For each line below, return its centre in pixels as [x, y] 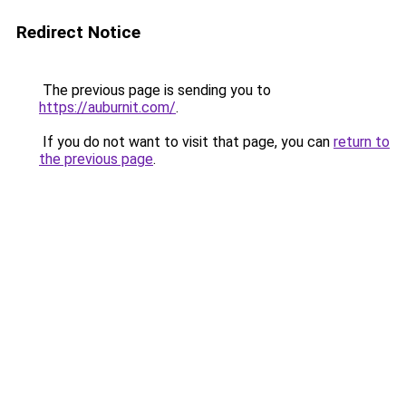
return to [362, 142]
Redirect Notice [78, 32]
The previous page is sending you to [155, 90]
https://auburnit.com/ [107, 107]
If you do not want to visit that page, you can [186, 142]
